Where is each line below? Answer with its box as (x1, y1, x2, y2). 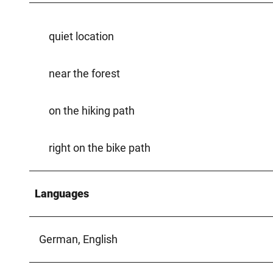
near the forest (49, 66, 120, 80)
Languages (35, 186, 89, 200)
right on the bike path (49, 141, 151, 154)
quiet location (49, 29, 114, 43)
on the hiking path (49, 104, 135, 117)
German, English (39, 232, 118, 246)
